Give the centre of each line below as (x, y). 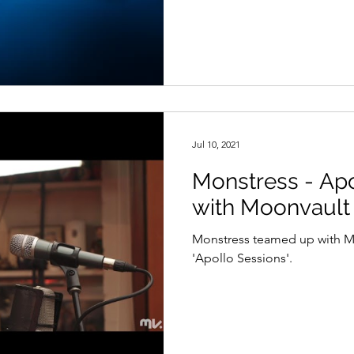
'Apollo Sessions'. (242, 258)
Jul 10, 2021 (216, 144)
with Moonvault (271, 207)
